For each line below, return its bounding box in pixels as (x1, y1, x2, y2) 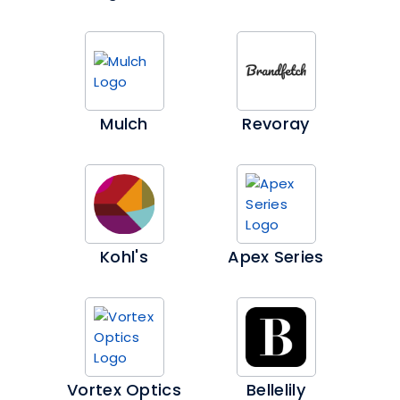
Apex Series (228, 246, 324, 268)
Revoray (242, 112, 310, 135)
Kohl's (100, 246, 148, 268)
